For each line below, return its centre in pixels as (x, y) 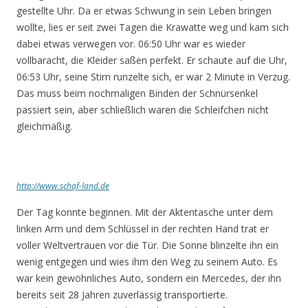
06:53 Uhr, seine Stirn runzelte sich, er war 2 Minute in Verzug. (153, 77)
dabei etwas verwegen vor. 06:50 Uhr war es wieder (131, 44)
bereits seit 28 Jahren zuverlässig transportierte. (122, 295)
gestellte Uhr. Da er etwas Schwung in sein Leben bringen (144, 11)
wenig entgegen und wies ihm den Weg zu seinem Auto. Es (147, 262)
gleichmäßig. (44, 126)
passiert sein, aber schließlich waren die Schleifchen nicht (143, 110)
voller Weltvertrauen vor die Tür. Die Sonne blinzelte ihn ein (147, 245)
